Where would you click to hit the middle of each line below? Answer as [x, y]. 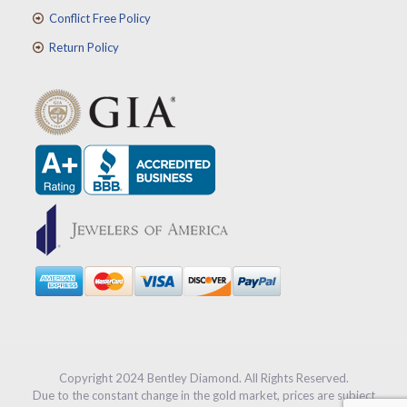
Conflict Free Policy [100, 18]
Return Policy [84, 47]
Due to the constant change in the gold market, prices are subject [203, 395]
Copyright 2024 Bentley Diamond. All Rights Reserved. [203, 378]
